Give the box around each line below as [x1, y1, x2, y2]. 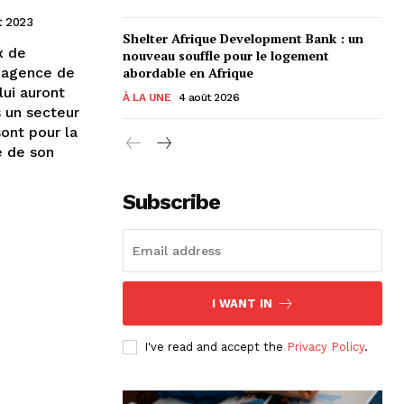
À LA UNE [123, 91, 170, 105]
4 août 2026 [178, 91, 239, 105]
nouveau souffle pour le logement [123, 47, 329, 65]
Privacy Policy [287, 340, 364, 354]
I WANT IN [211, 297, 272, 311]
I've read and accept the [144, 340, 287, 354]
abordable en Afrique [123, 64, 253, 82]
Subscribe [123, 189, 220, 216]
